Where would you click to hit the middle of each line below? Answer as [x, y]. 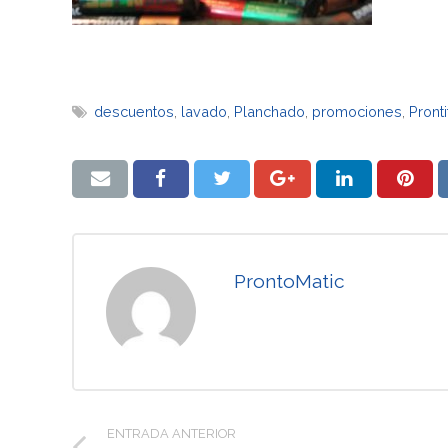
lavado [204, 111]
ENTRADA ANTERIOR [172, 433]
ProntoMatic [289, 280]
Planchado [270, 111]
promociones [357, 111]
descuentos [134, 111]
